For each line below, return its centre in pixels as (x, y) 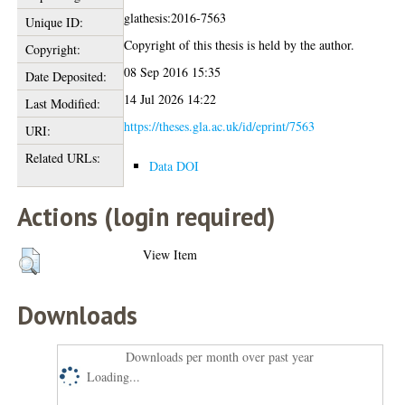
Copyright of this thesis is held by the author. (240, 44)
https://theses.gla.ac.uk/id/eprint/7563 (220, 126)
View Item (170, 254)
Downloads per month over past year (220, 356)
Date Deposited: (66, 76)
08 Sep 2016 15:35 (173, 71)
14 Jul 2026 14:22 (170, 99)
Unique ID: (54, 22)
